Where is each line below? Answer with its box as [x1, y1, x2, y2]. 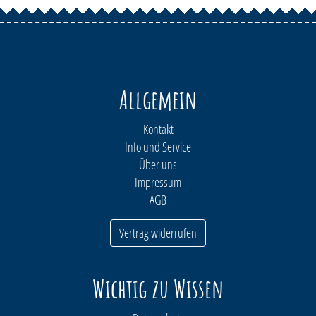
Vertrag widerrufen [119, 224, 197, 242]
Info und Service [125, 138, 191, 156]
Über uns [139, 156, 177, 174]
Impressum [135, 174, 181, 191]
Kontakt [142, 121, 174, 138]
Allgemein [119, 83, 197, 116]
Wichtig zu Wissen [92, 272, 224, 305]
